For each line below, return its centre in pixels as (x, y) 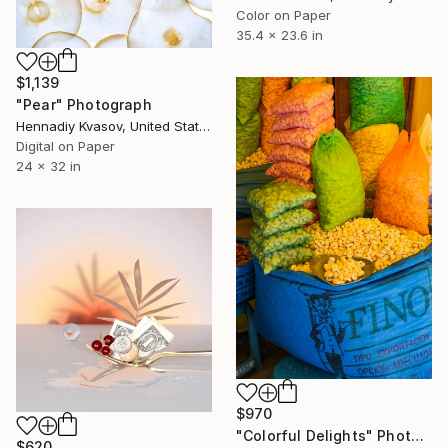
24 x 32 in (48, 165)
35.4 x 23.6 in (279, 34)
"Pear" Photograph (84, 104)
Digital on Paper (65, 145)
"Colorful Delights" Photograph (417, 435)
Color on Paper (283, 14)
